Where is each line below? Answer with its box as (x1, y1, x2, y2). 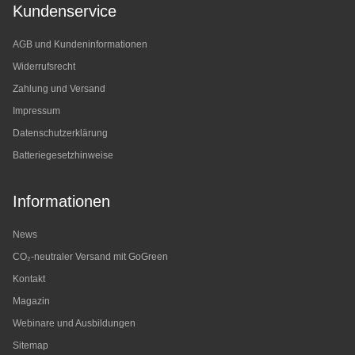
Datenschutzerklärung (13, 128, 108, 139)
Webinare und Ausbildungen (13, 318, 136, 329)
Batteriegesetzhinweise (13, 150, 113, 161)
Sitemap (13, 340, 48, 351)
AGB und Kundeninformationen (13, 39, 147, 50)
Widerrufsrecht (13, 61, 75, 72)
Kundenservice (13, 2, 116, 20)
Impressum (13, 105, 60, 116)
